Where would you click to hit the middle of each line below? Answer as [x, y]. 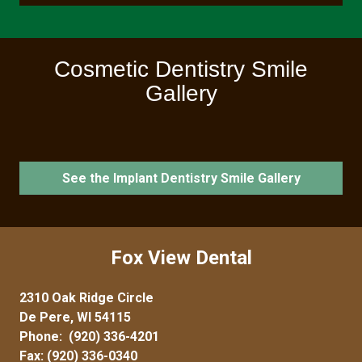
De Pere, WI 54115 [75, 318]
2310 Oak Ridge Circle [86, 298]
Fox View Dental [181, 258]
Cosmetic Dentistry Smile [181, 69]
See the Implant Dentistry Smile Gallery [181, 178]
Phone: [44, 337]
